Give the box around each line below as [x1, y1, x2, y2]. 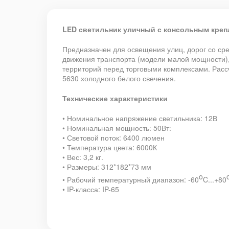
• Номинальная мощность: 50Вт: [62, 123, 171, 133]
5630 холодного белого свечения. [62, 73, 176, 83]
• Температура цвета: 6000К [62, 142, 157, 152]
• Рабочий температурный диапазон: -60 [62, 174, 199, 185]
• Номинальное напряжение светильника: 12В [62, 113, 217, 123]
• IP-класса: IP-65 [62, 184, 119, 194]
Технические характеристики [62, 93, 168, 103]
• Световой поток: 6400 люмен [62, 132, 165, 143]
